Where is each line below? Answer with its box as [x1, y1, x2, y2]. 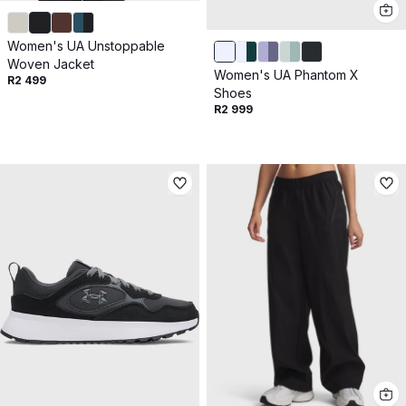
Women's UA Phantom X [214, 67, 359, 83]
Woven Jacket [7, 55, 94, 72]
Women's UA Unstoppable [7, 37, 165, 53]
